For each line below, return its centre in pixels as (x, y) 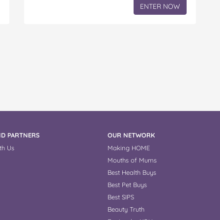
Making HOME (129, 148)
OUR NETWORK (131, 135)
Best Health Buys (132, 173)
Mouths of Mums (132, 160)
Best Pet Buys (127, 185)
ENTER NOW (160, 7)
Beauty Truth (126, 209)
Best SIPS (121, 197)
